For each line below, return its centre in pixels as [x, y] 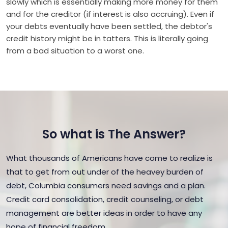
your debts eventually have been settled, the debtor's [109, 26]
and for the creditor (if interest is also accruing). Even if [110, 14]
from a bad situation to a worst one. [75, 51]
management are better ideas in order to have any [104, 213]
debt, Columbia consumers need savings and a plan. [106, 186]
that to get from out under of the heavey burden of [105, 172]
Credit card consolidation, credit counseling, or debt [105, 199]
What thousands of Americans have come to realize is [109, 158]
